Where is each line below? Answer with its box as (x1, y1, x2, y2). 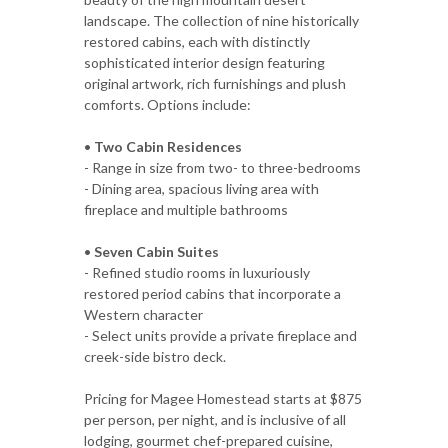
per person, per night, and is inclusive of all (84, 410, 346, 428)
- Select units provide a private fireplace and (84, 326, 357, 344)
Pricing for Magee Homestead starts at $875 (84, 389, 362, 407)
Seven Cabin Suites (94, 242, 219, 260)
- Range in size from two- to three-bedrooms (84, 158, 361, 176)
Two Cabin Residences (94, 137, 242, 155)
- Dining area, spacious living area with (84, 179, 319, 197)
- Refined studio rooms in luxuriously (84, 263, 310, 281)
